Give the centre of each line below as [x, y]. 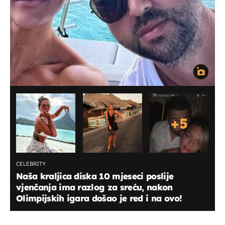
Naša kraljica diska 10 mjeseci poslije [95, 176]
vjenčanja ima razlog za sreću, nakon [94, 187]
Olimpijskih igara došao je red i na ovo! [99, 198]
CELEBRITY [31, 164]
